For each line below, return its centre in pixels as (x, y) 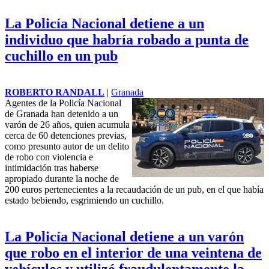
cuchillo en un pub (61, 56)
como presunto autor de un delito (67, 146)
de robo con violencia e (49, 157)
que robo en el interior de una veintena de (133, 252)
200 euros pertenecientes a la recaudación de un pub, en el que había (134, 189)
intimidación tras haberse (52, 168)
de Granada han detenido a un (62, 113)
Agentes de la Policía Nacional (63, 103)
